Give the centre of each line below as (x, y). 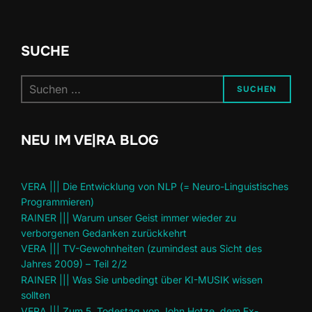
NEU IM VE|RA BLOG (90, 140)
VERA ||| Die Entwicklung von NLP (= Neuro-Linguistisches (155, 186)
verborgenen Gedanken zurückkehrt (104, 233)
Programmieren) (57, 201)
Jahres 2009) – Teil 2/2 (74, 264)
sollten (36, 295)
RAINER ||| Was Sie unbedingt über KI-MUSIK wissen (142, 280)
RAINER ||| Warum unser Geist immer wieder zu (128, 217)
